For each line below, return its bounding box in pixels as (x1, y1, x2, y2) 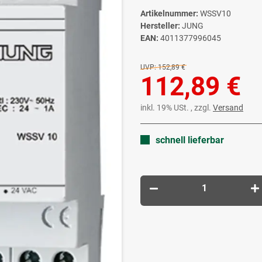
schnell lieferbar (156, 135, 224, 146)
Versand (213, 103, 243, 113)
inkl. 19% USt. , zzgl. (140, 103, 213, 113)
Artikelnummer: (140, 9, 200, 19)
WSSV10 (200, 9, 231, 19)
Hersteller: (140, 21, 180, 31)
